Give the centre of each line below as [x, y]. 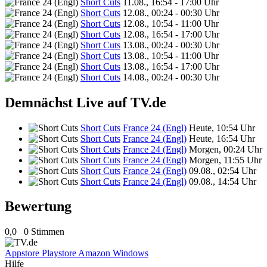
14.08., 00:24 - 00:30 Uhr [171, 77]
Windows [131, 253]
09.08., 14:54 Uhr [223, 181]
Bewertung [38, 207]
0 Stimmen [44, 232]
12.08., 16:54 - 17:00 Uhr [171, 34]
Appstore [23, 253]
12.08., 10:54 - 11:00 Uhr [171, 23]
